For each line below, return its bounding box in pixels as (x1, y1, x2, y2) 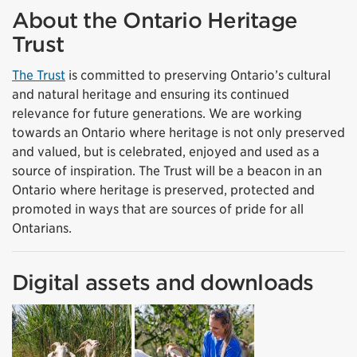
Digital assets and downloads (12, 269, 314, 295)
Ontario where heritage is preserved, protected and (12, 182, 315, 198)
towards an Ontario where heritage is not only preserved (12, 124, 345, 140)
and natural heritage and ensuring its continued (12, 86, 289, 102)
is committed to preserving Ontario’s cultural (65, 67, 331, 83)
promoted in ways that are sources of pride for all (12, 201, 304, 217)
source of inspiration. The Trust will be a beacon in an (12, 163, 322, 178)
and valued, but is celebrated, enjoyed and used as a (12, 143, 320, 159)
